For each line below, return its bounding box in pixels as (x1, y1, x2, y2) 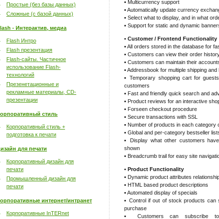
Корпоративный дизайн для (6, 158, 74, 164)
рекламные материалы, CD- (6, 89, 76, 95)
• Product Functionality (124, 166, 184, 172)
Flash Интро (6, 38, 36, 44)
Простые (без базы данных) (6, 1, 76, 7)
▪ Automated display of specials (124, 190, 197, 196)
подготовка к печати (6, 131, 56, 137)
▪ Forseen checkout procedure (124, 106, 197, 112)
